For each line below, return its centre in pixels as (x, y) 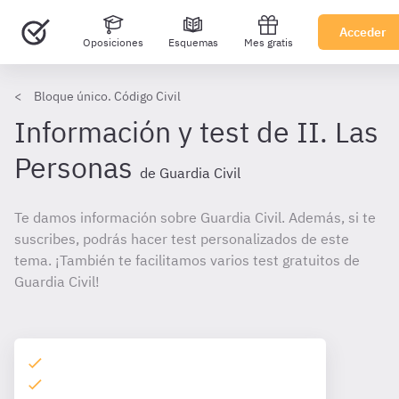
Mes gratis (268, 42)
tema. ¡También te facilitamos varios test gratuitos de (187, 260)
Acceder (363, 32)
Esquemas (193, 42)
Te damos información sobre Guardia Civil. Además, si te (195, 217)
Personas (73, 167)
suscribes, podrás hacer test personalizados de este (182, 239)
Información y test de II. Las (196, 132)
